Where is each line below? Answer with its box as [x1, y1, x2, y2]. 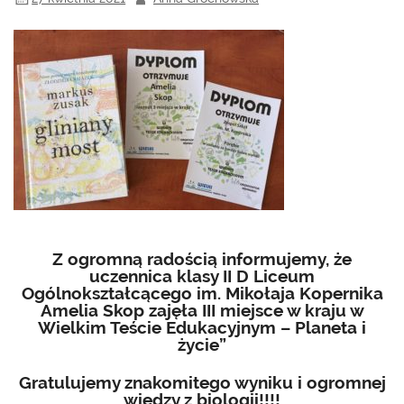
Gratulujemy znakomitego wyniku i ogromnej [18, 372, 386, 393]
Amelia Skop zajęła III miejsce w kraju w [40, 300, 364, 321]
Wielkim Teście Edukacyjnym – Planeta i [38, 317, 366, 338]
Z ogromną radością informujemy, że [52, 249, 352, 270]
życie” [178, 335, 226, 355]
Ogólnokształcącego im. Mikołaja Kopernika [21, 283, 383, 304]
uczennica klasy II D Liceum [89, 266, 315, 287]
